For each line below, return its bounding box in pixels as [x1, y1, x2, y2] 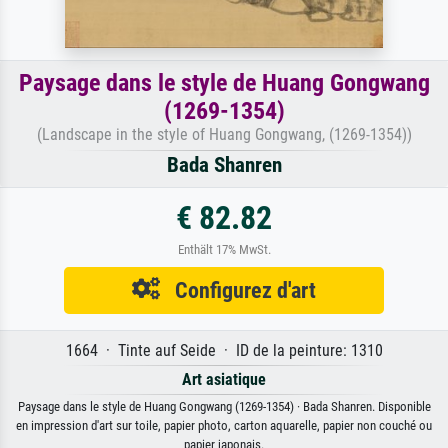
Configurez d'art [160, 277, 316, 304]
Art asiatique [182, 370, 266, 390]
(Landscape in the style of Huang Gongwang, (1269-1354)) [36, 125, 412, 145]
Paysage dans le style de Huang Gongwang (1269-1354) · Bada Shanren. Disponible [17, 399, 431, 415]
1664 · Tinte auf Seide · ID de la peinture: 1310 [65, 341, 383, 361]
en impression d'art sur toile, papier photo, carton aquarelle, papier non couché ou [16, 418, 432, 434]
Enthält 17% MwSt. [177, 242, 271, 258]
